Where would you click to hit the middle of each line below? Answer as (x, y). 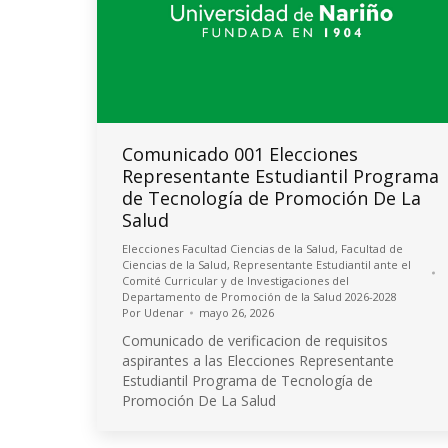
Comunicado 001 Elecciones (240, 154)
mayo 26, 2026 (236, 312)
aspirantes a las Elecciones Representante (258, 360)
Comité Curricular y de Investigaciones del (235, 280)
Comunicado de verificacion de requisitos (255, 340)
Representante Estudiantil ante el (322, 264)
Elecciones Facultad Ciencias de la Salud (228, 248)
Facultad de (372, 248)
